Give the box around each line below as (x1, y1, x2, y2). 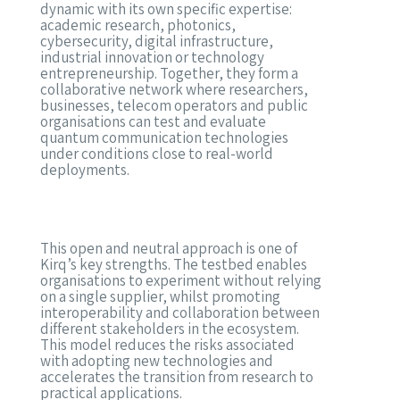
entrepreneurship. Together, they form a (39, 62, 298, 83)
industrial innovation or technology (39, 46, 264, 67)
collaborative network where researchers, (39, 79, 308, 99)
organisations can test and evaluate (39, 111, 266, 131)
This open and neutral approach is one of (39, 237, 297, 258)
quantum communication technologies (39, 127, 288, 147)
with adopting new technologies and (39, 350, 273, 371)
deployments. (39, 159, 129, 179)
